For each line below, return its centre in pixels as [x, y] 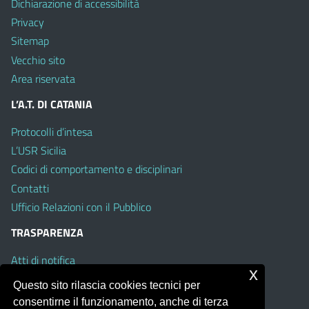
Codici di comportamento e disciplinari [97, 169]
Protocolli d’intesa [52, 132]
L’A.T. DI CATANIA [52, 104]
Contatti [30, 188]
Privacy [28, 22]
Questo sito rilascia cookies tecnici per [107, 286]
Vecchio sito [38, 60]
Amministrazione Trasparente [78, 298]
